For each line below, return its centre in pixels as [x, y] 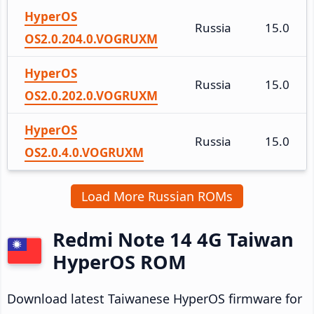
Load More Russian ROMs [157, 196]
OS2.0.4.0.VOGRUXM [84, 152]
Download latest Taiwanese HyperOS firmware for [155, 298]
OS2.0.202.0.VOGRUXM [91, 95]
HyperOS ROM [120, 261]
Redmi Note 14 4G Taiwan [173, 239]
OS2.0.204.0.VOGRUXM [91, 39]
